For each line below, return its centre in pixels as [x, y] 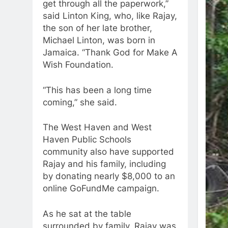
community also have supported [108, 152]
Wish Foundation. [78, 65]
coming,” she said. [80, 102]
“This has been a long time [97, 90]
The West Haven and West [97, 127]
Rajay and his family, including [104, 164]
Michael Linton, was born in [99, 40]
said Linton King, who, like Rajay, [110, 16]
